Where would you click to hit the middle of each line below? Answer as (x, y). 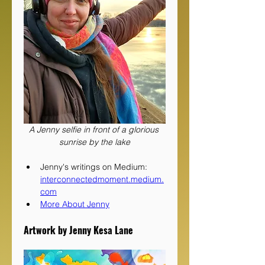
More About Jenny (75, 204)
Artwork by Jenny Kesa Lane (78, 230)
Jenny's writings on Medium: (95, 167)
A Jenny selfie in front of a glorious (95, 129)
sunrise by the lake (95, 142)
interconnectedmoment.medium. (102, 179)
